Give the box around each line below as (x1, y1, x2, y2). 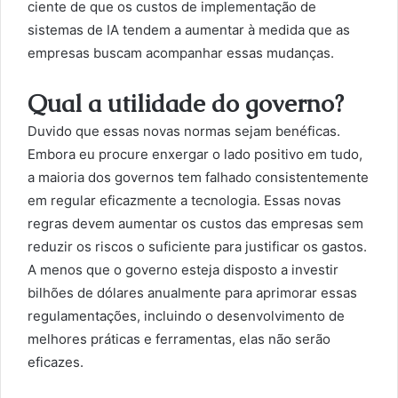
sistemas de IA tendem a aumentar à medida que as (28, 21, 350, 38)
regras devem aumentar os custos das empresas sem (28, 215, 363, 232)
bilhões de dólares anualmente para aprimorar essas (28, 284, 357, 301)
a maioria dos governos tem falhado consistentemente (28, 169, 369, 186)
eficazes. (28, 354, 84, 370)
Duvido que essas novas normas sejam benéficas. (28, 123, 340, 139)
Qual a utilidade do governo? (28, 88, 344, 119)
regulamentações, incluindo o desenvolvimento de (28, 307, 345, 324)
